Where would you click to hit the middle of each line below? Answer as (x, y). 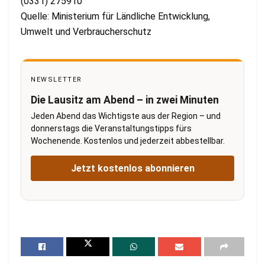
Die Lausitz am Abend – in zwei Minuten (125, 100)
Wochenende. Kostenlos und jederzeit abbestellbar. (128, 140)
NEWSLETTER (56, 79)
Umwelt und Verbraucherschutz (86, 31)
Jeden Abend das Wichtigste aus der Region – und (126, 116)
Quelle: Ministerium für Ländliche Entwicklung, (115, 16)
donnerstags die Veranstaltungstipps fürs (111, 128)
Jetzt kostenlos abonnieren (132, 168)
